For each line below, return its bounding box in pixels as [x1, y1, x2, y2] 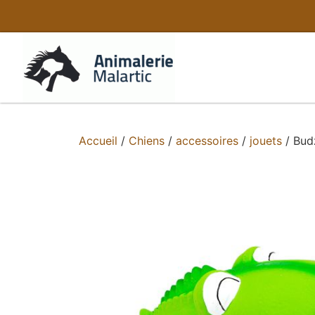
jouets [250, 134, 282, 148]
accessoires [176, 134, 238, 148]
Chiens [129, 134, 165, 148]
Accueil [79, 134, 117, 148]
